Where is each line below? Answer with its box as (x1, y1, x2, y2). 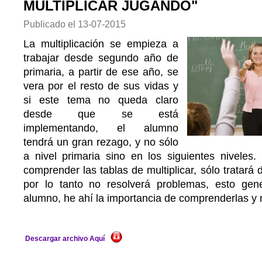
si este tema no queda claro (23, 94, 178, 106)
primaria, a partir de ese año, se (23, 66, 178, 78)
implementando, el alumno (23, 122, 178, 134)
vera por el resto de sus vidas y (23, 80, 178, 92)
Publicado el (23, 19, 78, 29)
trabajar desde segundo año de (23, 52, 178, 64)
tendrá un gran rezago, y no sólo (23, 136, 178, 148)
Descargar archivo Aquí (25, 235, 105, 243)
